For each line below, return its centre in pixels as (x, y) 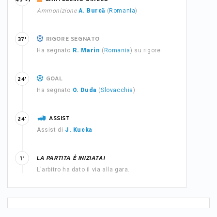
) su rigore (145, 50)
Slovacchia (117, 90)
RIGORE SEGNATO (73, 39)
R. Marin (86, 50)
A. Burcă (92, 11)
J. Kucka (79, 130)
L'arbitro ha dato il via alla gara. (83, 170)
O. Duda (85, 90)
